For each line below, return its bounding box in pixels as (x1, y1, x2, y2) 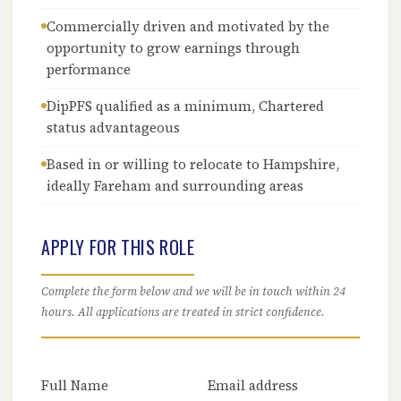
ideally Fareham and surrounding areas (47, 176, 304, 195)
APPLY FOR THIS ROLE (41, 234, 195, 260)
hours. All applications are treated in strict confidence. (41, 304, 326, 320)
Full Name (41, 376, 109, 395)
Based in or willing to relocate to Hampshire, (47, 155, 340, 174)
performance (47, 60, 132, 79)
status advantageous (47, 118, 181, 137)
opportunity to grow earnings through (47, 38, 301, 57)
